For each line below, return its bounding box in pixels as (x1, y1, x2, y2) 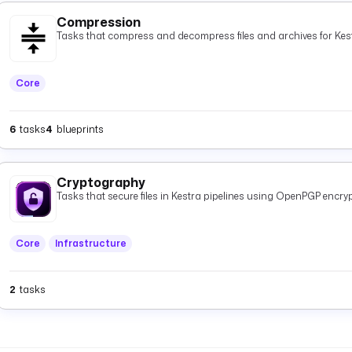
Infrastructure (55, 236, 126, 250)
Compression (57, 13, 141, 31)
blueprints (57, 122, 104, 136)
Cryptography (57, 174, 145, 191)
